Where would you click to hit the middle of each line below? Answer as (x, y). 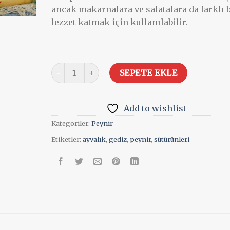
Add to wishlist (155, 109)
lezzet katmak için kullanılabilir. (119, 22)
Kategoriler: (71, 123)
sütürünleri (171, 139)
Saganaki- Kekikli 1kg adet (101, 68)
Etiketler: (67, 139)
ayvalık (94, 139)
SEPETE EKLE (148, 73)
